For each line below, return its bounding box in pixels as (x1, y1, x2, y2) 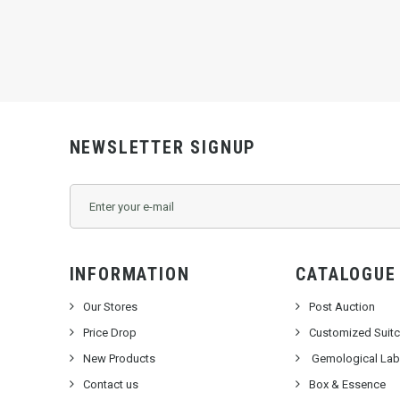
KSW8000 (4, 7, 54, 21)
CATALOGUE (296, 263, 396, 285)
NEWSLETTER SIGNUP (69, 137, 257, 158)
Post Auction (309, 300, 376, 313)
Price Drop (82, 326, 137, 339)
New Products (82, 352, 155, 365)
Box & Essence (309, 378, 387, 391)
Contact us (82, 378, 138, 391)
